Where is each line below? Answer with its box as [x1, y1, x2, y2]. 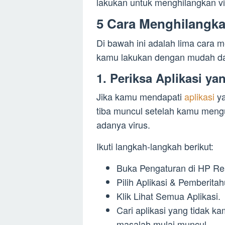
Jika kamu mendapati [96, 89, 184, 103]
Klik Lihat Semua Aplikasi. [117, 189, 220, 202]
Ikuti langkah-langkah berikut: [96, 139, 213, 153]
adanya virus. [96, 118, 150, 131]
